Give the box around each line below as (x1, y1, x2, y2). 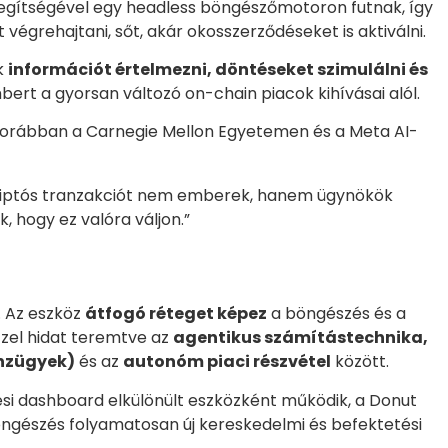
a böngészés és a (267, 302, 406, 326)
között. (331, 350, 389, 374)
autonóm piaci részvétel (123, 350, 331, 374)
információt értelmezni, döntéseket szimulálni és (8, 58, 428, 82)
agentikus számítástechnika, (173, 326, 428, 350)
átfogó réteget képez (85, 302, 267, 326)
